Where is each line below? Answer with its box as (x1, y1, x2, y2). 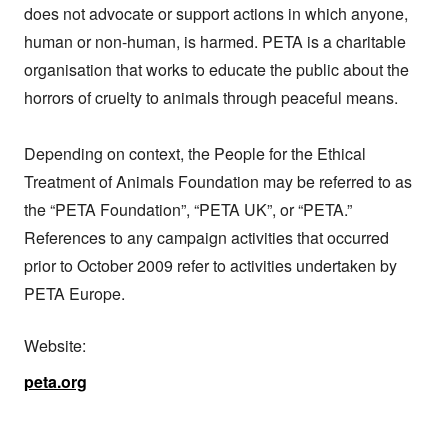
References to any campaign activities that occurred (24, 226, 389, 250)
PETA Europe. (24, 282, 125, 306)
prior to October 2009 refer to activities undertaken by (24, 254, 397, 278)
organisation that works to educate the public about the (24, 58, 409, 82)
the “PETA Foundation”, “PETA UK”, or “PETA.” (24, 198, 352, 222)
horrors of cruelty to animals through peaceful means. (24, 86, 398, 110)
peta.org (24, 370, 87, 394)
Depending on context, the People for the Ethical (24, 142, 366, 166)
